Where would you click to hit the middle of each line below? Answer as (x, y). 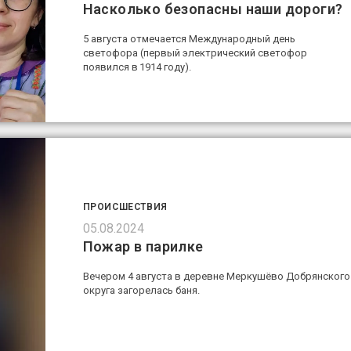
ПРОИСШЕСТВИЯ (125, 206)
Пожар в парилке (143, 246)
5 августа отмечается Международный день (189, 39)
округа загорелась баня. (141, 290)
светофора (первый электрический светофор (195, 53)
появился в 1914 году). (137, 67)
